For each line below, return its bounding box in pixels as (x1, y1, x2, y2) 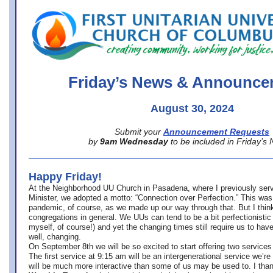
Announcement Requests (163, 127, 269, 136)
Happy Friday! (29, 171, 102, 183)
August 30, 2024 (150, 102, 234, 115)
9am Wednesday (100, 136, 168, 146)
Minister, (29, 193, 58, 202)
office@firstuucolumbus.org (18, 4, 136, 14)
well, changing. (29, 232, 83, 241)
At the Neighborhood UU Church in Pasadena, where (29, 183, 213, 193)
